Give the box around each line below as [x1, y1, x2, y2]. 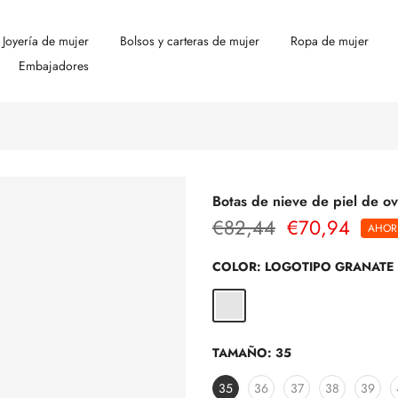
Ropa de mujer [290, 31, 369, 50]
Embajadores [18, 56, 89, 75]
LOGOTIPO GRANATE [265, 258, 394, 275]
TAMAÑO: [212, 344, 275, 362]
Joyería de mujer [2, 31, 89, 50]
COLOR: [212, 258, 265, 275]
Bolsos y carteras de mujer [119, 31, 259, 50]
